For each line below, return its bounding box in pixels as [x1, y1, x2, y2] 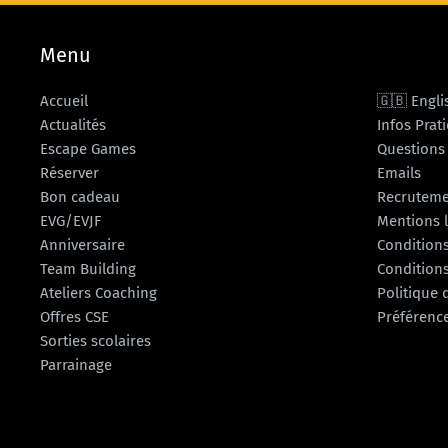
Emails [377, 164, 422, 182]
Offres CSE [40, 308, 109, 326]
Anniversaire [40, 236, 125, 254]
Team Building [40, 260, 136, 278]
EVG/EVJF [40, 212, 101, 230]
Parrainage [40, 356, 112, 374]
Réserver [40, 164, 99, 182]
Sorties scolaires [40, 332, 151, 350]
